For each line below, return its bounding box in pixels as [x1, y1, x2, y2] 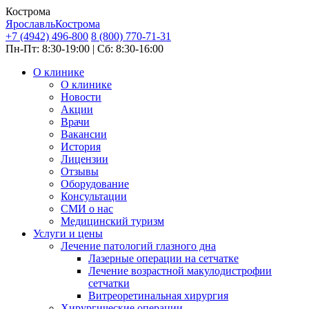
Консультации [61, 190, 127, 202]
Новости [61, 91, 101, 103]
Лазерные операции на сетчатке [88, 252, 239, 264]
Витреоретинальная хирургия [88, 290, 228, 301]
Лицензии [61, 153, 108, 165]
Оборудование [61, 178, 129, 190]
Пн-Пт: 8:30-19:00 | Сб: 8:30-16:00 [6, 43, 163, 54]
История [61, 141, 101, 152]
